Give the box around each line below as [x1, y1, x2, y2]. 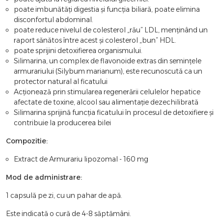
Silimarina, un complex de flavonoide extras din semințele [14, 56, 201, 65]
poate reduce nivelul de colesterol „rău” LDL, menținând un [14, 25, 208, 34]
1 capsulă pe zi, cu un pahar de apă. [6, 191, 122, 200]
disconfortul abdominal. [14, 15, 93, 24]
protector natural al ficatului [14, 77, 108, 86]
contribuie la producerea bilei [14, 118, 111, 127]
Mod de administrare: [6, 172, 82, 182]
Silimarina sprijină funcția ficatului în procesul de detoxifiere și [14, 108, 214, 117]
